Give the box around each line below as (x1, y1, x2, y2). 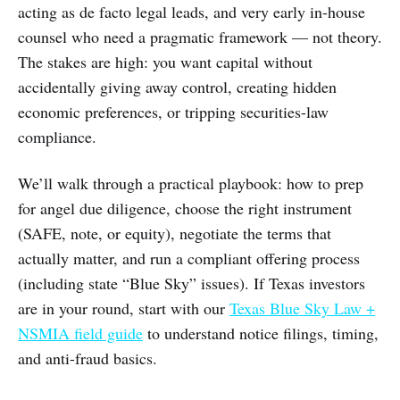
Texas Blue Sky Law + (229, 297, 375, 319)
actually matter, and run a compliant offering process (18, 247, 360, 269)
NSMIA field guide (18, 322, 143, 344)
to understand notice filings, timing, (143, 322, 379, 344)
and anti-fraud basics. (18, 347, 157, 369)
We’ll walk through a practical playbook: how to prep (18, 172, 363, 194)
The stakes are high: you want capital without (18, 51, 312, 72)
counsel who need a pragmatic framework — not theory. (18, 26, 382, 47)
